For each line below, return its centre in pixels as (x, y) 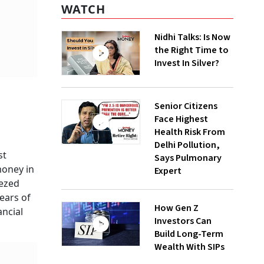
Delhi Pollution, (187, 145)
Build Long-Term (189, 234)
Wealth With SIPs (189, 247)
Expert (168, 171)
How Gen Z (176, 208)
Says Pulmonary (188, 158)
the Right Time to (192, 50)
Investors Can (183, 221)
